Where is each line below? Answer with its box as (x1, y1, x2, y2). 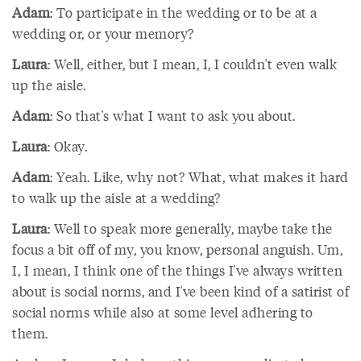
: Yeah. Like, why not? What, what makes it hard (50, 167, 349, 186)
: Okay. (47, 136, 87, 156)
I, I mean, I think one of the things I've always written (12, 260, 342, 280)
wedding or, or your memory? (12, 23, 194, 43)
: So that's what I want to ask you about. (50, 106, 296, 125)
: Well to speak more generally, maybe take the (47, 218, 333, 238)
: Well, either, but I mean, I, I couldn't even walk (47, 54, 337, 73)
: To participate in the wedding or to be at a (50, 2, 317, 22)
